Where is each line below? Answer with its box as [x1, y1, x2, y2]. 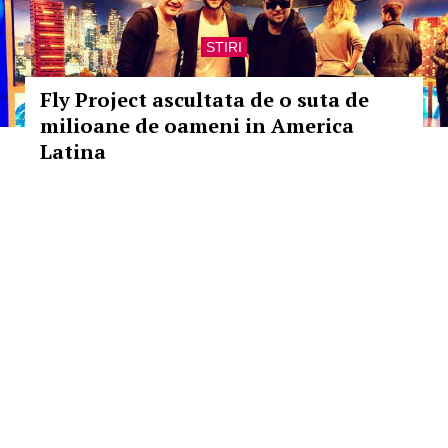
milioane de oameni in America [40, 112, 354, 139]
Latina [40, 138, 106, 165]
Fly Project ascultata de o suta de [40, 86, 369, 113]
